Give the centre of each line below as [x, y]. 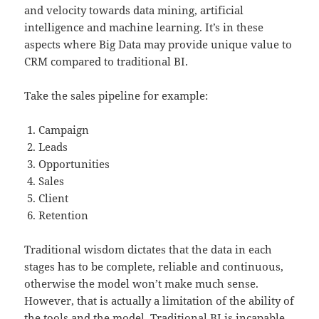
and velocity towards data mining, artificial [134, 10]
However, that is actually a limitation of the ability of [159, 301]
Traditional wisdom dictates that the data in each [148, 250]
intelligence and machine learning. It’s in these [144, 27]
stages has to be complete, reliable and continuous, [154, 267]
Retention [64, 215]
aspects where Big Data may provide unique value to [158, 45]
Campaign [64, 130]
